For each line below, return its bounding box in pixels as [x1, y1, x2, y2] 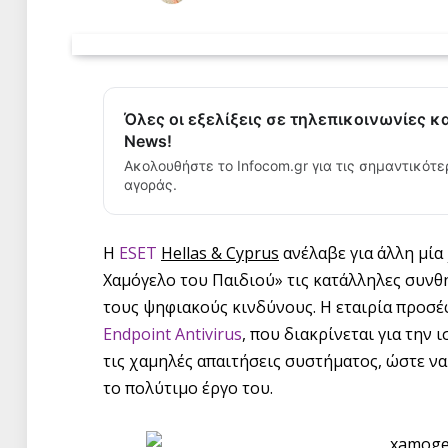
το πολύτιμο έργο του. [103, 376, 273, 399]
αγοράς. [124, 176, 177, 193]
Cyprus [226, 241, 279, 264]
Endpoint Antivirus [103, 322, 242, 345]
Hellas [161, 241, 207, 264]
